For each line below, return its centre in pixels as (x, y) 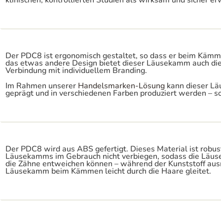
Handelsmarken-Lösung (121, 86)
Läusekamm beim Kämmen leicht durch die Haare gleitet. (108, 171)
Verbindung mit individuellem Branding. (76, 71)
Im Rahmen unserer (42, 86)
